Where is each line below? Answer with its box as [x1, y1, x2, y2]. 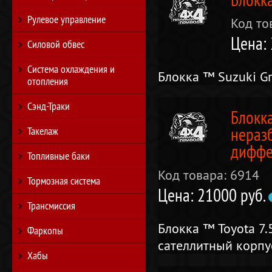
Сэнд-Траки [27, 99, 70, 113]
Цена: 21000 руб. [158, 184, 268, 206]
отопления [27, 74, 68, 88]
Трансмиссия [27, 199, 75, 212]
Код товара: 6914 [158, 166, 259, 183]
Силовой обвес [27, 37, 84, 51]
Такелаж [27, 124, 58, 138]
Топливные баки [27, 149, 90, 163]
